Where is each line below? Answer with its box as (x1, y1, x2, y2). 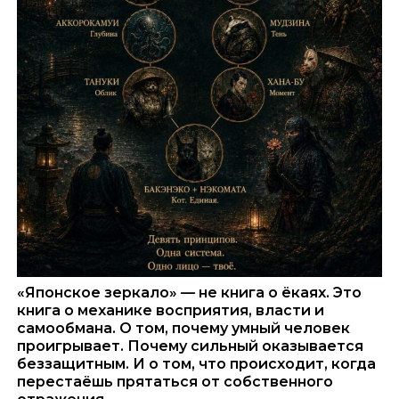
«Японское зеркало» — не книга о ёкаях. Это (17, 284, 362, 302)
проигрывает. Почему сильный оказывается (17, 338, 364, 355)
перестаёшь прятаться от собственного (17, 373, 334, 391)
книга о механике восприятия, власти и (17, 302, 325, 320)
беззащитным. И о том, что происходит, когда (17, 355, 377, 373)
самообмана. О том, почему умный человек (17, 320, 351, 338)
